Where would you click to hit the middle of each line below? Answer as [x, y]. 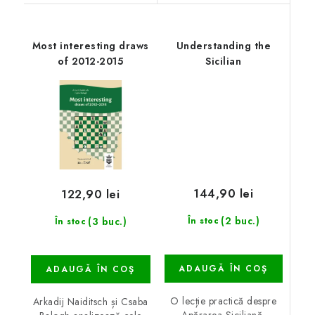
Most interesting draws [90, 45]
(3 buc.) [107, 222]
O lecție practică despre [224, 301]
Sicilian [224, 61]
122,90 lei [91, 195]
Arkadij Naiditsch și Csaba [90, 302]
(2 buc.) [240, 221]
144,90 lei [224, 194]
